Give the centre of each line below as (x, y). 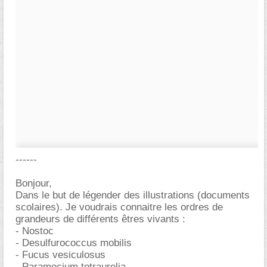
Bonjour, (34, 183)
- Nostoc (35, 231)
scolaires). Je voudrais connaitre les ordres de (119, 207)
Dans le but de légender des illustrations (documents (133, 195)
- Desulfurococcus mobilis (74, 243)
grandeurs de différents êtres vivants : (100, 219)
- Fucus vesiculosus (60, 255)
